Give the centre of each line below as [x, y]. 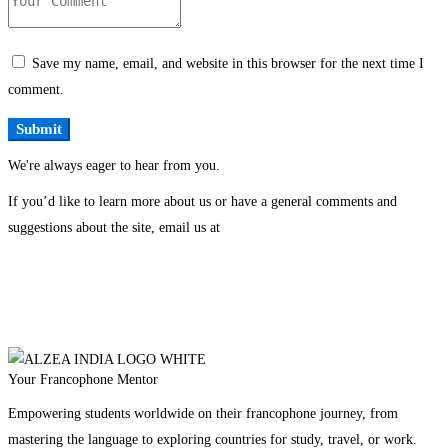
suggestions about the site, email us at [114, 228]
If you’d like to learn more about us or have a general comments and [202, 202]
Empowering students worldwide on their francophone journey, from [203, 414]
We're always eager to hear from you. [114, 166]
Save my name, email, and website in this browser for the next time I [228, 64]
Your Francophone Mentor [83, 380]
